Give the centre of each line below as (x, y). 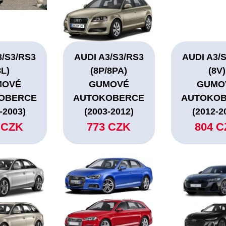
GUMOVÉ (109, 84)
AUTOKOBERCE (109, 98)
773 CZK (109, 127)
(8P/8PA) (109, 71)
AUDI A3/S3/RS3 (109, 57)
